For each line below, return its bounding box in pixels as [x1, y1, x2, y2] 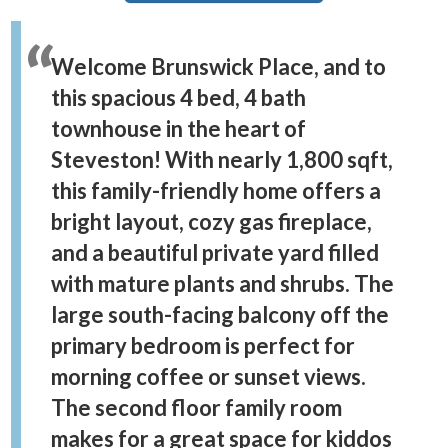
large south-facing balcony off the [51, 301, 389, 329]
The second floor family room [51, 394, 342, 422]
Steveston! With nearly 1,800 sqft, [51, 146, 393, 174]
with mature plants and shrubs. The [51, 270, 394, 298]
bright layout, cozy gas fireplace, [51, 208, 372, 236]
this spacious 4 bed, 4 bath [51, 84, 306, 112]
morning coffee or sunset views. [51, 363, 366, 391]
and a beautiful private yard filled [51, 239, 379, 267]
